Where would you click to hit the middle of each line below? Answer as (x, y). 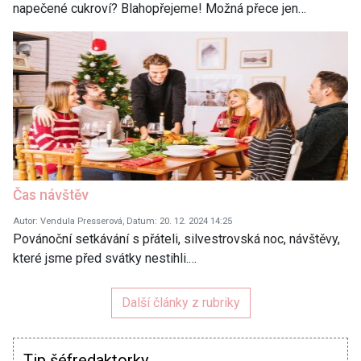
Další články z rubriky (180, 302)
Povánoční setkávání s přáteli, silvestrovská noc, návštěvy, (176, 239)
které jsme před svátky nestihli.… (105, 258)
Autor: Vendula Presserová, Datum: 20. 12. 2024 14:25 (122, 221)
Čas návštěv (51, 195)
